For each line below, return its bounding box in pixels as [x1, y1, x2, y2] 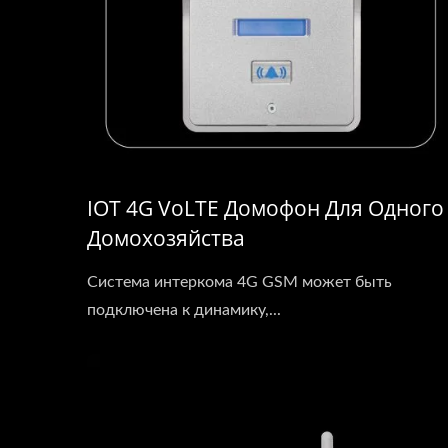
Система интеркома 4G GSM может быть [87, 274, 392, 290]
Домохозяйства [87, 224, 245, 252]
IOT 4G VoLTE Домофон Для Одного [87, 194, 444, 222]
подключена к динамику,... [87, 302, 281, 318]
